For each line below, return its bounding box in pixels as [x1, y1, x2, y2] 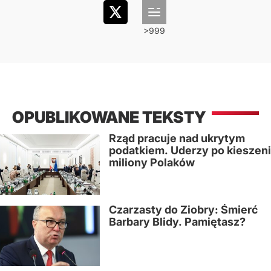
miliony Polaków [109, 156, 195, 169]
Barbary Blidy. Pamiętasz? [109, 215, 246, 228]
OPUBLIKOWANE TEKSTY [12, 108, 206, 126]
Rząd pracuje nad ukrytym [109, 132, 245, 145]
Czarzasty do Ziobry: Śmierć [109, 203, 258, 216]
